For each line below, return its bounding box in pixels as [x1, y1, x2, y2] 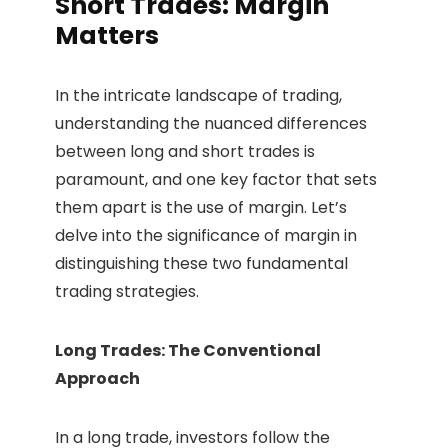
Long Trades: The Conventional [55, 339, 321, 363]
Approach [55, 367, 140, 391]
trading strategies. [55, 280, 199, 304]
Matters [55, 18, 159, 54]
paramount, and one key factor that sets [55, 168, 377, 192]
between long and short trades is [55, 140, 315, 164]
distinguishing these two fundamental [55, 252, 348, 276]
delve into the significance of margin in [55, 224, 357, 248]
